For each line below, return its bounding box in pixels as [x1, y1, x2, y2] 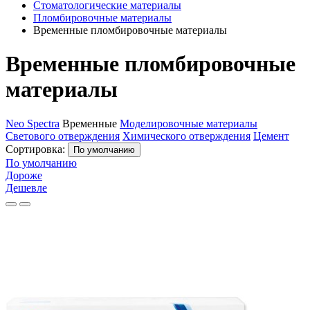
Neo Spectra [6, 117, 60, 129]
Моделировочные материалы [120, 117, 257, 129]
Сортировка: [6, 143, 68, 155]
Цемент [253, 129, 289, 142]
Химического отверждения [122, 129, 250, 142]
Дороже [6, 169, 42, 181]
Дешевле [6, 181, 47, 194]
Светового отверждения [6, 129, 120, 142]
